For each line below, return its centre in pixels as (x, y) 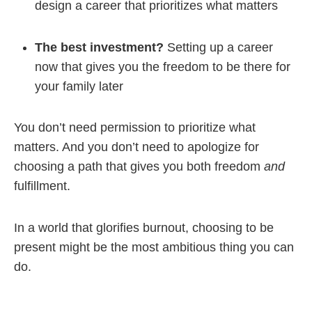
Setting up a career (218, 47)
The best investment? (99, 47)
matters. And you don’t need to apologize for (136, 147)
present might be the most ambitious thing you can (154, 247)
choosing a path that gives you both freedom (139, 166)
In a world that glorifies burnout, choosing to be (144, 227)
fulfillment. (42, 186)
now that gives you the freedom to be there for (163, 67)
